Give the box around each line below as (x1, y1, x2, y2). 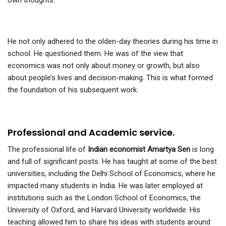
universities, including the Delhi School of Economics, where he (8, 169, 215, 179)
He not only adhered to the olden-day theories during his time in (8, 37, 218, 46)
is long (190, 145, 214, 154)
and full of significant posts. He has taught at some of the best (8, 157, 217, 166)
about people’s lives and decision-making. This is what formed (8, 73, 213, 83)
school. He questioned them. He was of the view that (8, 49, 183, 59)
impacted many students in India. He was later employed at (8, 181, 203, 191)
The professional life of (8, 145, 86, 154)
